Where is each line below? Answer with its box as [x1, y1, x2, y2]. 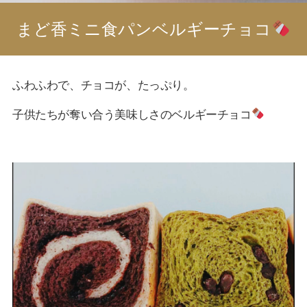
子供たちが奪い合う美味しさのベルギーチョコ [12, 107, 251, 121]
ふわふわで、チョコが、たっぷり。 [12, 77, 195, 92]
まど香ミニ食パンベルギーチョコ [16, 19, 272, 38]
